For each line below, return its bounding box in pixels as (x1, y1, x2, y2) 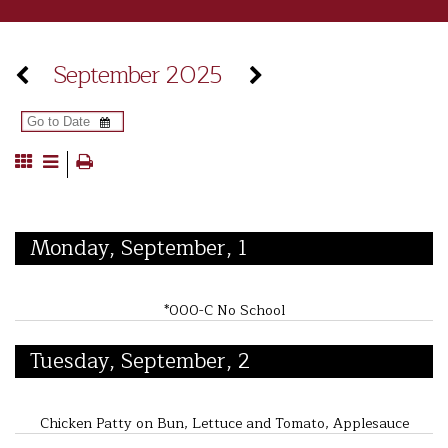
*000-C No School (163, 298, 285, 322)
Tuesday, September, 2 (29, 343, 250, 379)
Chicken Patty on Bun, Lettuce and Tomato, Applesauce (39, 411, 409, 435)
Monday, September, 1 (29, 230, 247, 266)
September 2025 (53, 55, 221, 95)
